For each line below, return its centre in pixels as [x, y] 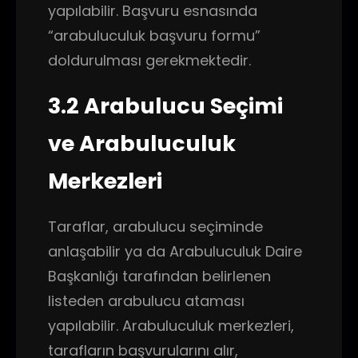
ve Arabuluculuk [142, 143]
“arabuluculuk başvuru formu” [154, 36]
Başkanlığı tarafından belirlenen [159, 276]
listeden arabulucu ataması [146, 301]
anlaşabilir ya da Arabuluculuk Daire [175, 251]
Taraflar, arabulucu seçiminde [155, 227]
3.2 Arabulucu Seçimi [165, 106]
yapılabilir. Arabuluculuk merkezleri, [171, 326]
